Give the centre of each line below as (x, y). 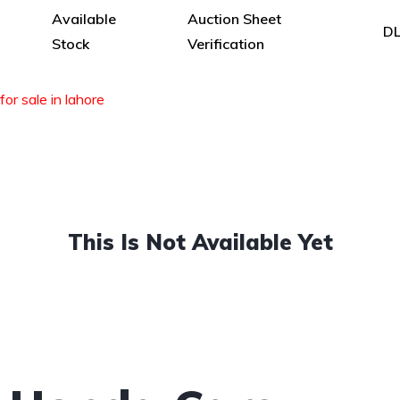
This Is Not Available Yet (200, 242)
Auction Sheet (235, 18)
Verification (226, 43)
